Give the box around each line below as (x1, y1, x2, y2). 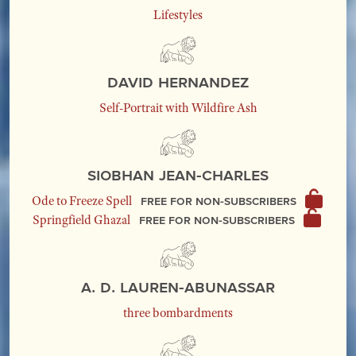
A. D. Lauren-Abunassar (81, 273, 275, 300)
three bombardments (123, 305, 233, 321)
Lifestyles (153, 6, 203, 22)
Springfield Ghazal (33, 212, 130, 228)
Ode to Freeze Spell (31, 193, 132, 209)
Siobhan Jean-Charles (87, 161, 269, 188)
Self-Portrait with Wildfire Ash (99, 100, 257, 116)
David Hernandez (107, 68, 249, 95)
